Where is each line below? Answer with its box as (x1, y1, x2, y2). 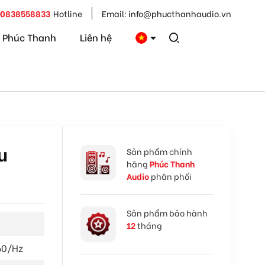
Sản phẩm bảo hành (127, 206, 208, 219)
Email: (102, 7, 128, 20)
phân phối (149, 170, 192, 182)
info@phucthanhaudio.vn (128, 7, 231, 20)
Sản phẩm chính (127, 145, 192, 157)
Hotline (53, 7, 82, 20)
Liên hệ (80, 30, 112, 44)
